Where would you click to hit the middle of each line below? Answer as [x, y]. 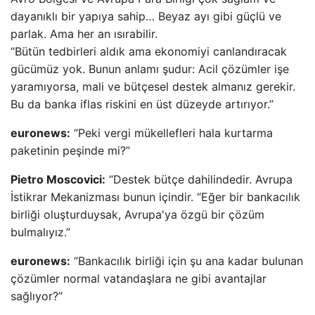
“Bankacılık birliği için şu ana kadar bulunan [187, 261]
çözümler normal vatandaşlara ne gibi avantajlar [139, 278]
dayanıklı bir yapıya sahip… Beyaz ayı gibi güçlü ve [146, 16]
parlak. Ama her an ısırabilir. [84, 34]
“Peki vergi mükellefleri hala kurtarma [172, 133]
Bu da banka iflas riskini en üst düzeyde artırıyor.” [142, 104]
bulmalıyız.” [40, 232]
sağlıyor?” [37, 296]
